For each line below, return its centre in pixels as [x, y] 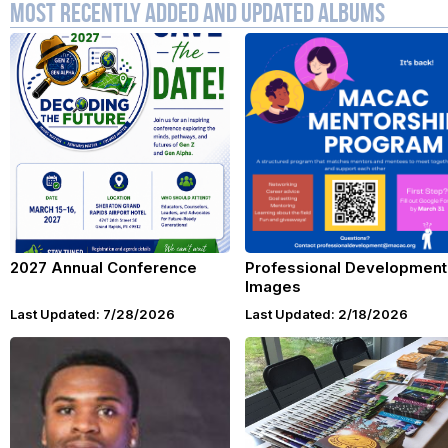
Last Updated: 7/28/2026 [92, 314]
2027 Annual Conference [103, 267]
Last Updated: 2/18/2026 [326, 314]
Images [273, 286]
